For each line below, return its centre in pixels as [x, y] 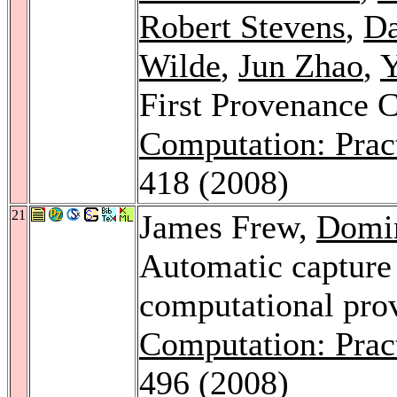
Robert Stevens [242, 26]
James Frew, [228, 226]
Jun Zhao [301, 65]
